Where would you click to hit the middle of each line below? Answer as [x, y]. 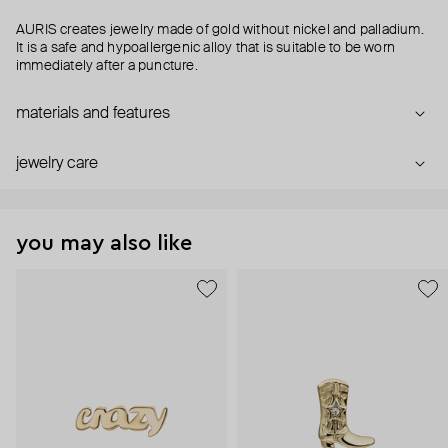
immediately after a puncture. [107, 66]
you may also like [104, 243]
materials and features [93, 114]
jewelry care [57, 164]
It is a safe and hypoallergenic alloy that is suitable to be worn [206, 48]
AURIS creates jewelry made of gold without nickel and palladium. [220, 30]
